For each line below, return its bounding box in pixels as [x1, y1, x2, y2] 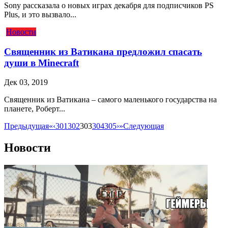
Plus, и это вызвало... [4, 10, 76, 19]
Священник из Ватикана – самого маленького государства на [4, 95, 217, 104]
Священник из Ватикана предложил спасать [4, 46, 202, 57]
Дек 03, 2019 [4, 78, 48, 87]
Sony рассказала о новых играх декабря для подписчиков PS [4, 1, 214, 10]
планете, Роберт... [4, 104, 65, 113]
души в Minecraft [4, 57, 79, 68]
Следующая [123, 122, 164, 131]
